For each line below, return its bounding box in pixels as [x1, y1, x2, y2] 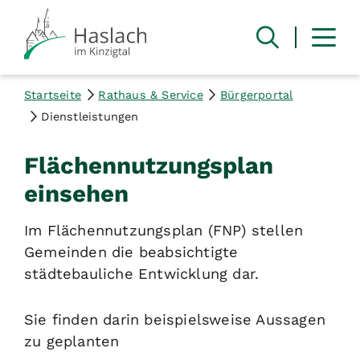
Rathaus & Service [98, 88, 203, 101]
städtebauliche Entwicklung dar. [24, 264, 260, 282]
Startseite [24, 88, 81, 101]
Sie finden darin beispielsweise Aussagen [24, 310, 326, 328]
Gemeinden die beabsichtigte [24, 243, 239, 260]
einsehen [24, 179, 129, 207]
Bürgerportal [220, 88, 293, 101]
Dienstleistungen [41, 109, 139, 123]
